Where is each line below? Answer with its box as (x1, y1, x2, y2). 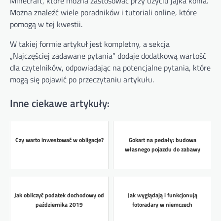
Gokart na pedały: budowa (128, 135, 196, 145)
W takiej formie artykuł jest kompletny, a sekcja (10, 38, 170, 50)
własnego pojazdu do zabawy (124, 145, 200, 154)
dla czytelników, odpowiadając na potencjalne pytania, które (10, 62, 211, 74)
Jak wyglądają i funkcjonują (127, 190, 197, 200)
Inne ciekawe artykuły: (10, 95, 110, 111)
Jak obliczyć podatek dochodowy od (14, 190, 104, 200)
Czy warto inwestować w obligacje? (15, 135, 104, 145)
